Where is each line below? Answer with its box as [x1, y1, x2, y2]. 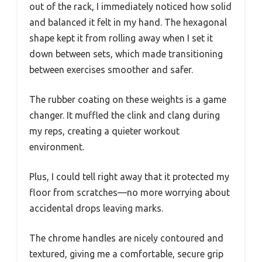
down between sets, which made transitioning [29, 49, 223, 60]
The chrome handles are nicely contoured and [29, 233, 223, 244]
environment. [29, 142, 84, 153]
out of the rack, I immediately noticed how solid [29, 1, 232, 12]
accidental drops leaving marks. [29, 203, 163, 214]
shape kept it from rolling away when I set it [29, 33, 213, 44]
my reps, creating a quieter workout [29, 126, 180, 137]
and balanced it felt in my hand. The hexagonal [29, 17, 227, 28]
